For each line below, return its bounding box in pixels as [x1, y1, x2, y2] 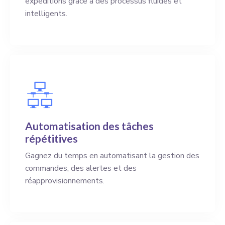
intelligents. [25, 8, 67, 19]
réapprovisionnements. [25, 175, 104, 186]
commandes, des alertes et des [25, 162, 137, 174]
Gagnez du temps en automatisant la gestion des [25, 150, 199, 161]
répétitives [25, 132, 78, 145]
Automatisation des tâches [25, 119, 154, 132]
